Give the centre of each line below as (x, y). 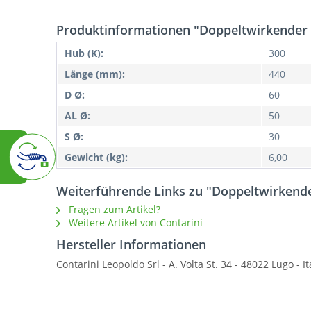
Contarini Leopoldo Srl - (112, 264)
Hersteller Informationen (131, 245)
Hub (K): (84, 53)
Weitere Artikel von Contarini (134, 223)
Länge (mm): (95, 74)
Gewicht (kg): (96, 158)
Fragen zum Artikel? (113, 210)
